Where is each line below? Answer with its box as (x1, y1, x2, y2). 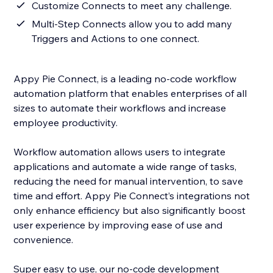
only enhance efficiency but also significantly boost (13, 204, 246, 217)
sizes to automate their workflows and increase (13, 102, 227, 115)
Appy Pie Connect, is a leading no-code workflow (13, 73, 237, 85)
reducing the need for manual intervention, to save (13, 175, 244, 188)
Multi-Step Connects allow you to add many (32, 18, 233, 30)
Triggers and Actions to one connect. (32, 32, 200, 45)
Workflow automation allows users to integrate (13, 146, 226, 158)
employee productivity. (13, 116, 118, 129)
